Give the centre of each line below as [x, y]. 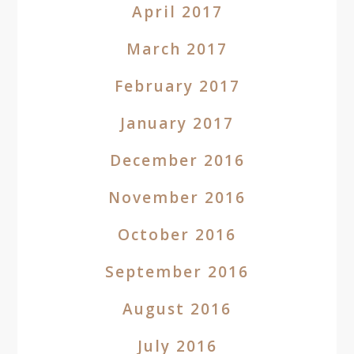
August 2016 [177, 309]
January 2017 [177, 123]
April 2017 [177, 12]
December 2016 [177, 160]
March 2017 [177, 49]
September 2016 [177, 272]
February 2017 [177, 86]
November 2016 [177, 198]
